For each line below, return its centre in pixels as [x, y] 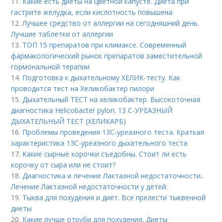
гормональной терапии [51, 67]
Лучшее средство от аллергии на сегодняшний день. [111, 23]
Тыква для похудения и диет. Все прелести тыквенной [114, 198]
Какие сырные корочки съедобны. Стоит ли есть [105, 154]
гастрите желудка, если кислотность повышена [92, 12]
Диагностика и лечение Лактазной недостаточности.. [113, 176]
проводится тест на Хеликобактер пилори [83, 89]
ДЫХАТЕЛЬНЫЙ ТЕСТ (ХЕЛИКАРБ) [69, 121]
